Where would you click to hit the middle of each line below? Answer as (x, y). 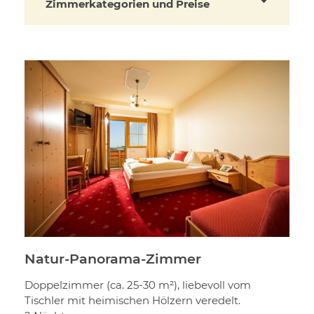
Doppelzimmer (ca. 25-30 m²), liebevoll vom (138, 285)
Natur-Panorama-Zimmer (113, 259)
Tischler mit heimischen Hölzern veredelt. (132, 301)
